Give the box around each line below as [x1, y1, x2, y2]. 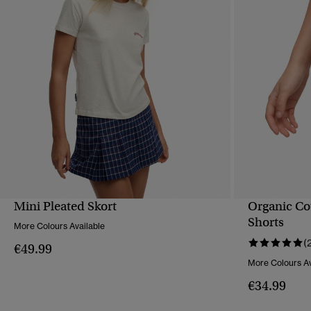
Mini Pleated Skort [14, 199, 117, 215]
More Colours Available [14, 221, 105, 232]
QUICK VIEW [87, 210, 144, 221]
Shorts [248, 215, 285, 230]
